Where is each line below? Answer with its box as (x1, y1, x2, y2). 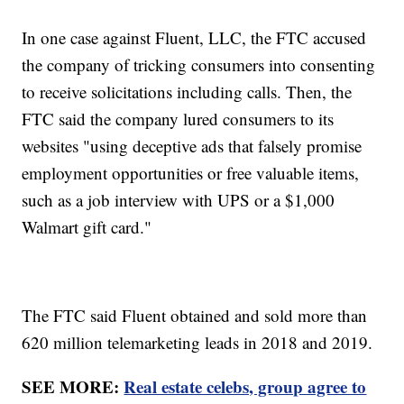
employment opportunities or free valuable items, (22, 161, 360, 185)
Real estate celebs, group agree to (124, 374, 367, 399)
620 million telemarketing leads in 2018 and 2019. (22, 331, 373, 354)
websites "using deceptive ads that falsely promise (22, 134, 363, 158)
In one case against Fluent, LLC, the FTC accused (22, 26, 367, 50)
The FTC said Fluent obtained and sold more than (22, 304, 368, 327)
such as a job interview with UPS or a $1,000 (22, 188, 335, 212)
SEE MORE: (22, 374, 124, 399)
